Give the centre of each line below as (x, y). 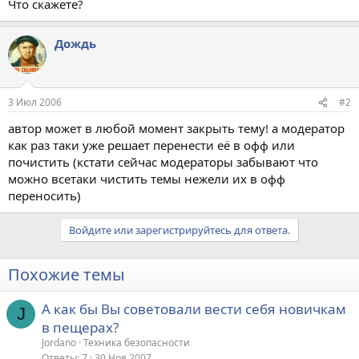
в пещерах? (80, 328)
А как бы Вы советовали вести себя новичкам (194, 309)
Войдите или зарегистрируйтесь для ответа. (179, 230)
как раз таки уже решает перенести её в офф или (151, 145)
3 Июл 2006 (35, 103)
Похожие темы (67, 275)
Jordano (59, 343)
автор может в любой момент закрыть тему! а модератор (176, 129)
